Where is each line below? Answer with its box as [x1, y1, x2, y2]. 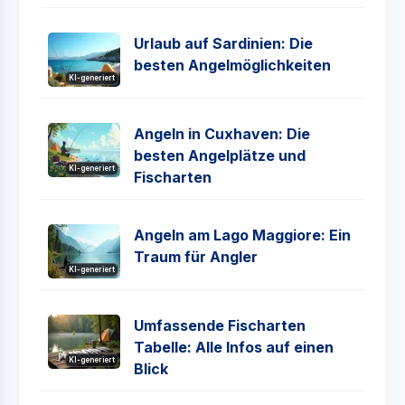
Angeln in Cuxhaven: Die [134, 125, 310, 143]
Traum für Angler [134, 248, 258, 266]
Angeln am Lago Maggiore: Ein [134, 226, 351, 244]
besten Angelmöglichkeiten [134, 56, 331, 74]
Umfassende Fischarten [134, 316, 306, 334]
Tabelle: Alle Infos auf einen [134, 338, 334, 356]
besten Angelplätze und [134, 146, 306, 165]
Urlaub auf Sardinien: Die [134, 34, 313, 52]
